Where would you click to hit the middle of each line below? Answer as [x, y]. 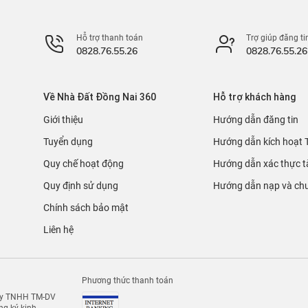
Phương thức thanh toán [128, 280]
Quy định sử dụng [80, 186]
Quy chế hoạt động [83, 164]
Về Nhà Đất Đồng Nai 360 [99, 97]
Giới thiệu [63, 120]
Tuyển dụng [68, 142]
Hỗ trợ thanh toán [109, 38]
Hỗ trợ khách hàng [254, 97]
